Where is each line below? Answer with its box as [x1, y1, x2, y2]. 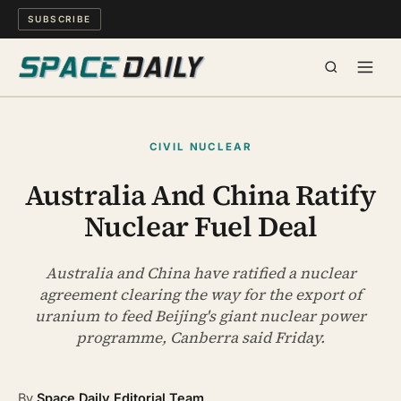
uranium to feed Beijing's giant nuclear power [35, 305, 366, 327]
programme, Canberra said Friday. [76, 327, 325, 348]
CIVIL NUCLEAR [149, 141, 252, 153]
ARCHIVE [18, 354, 90, 371]
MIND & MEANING [18, 215, 157, 232]
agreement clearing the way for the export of [39, 284, 362, 305]
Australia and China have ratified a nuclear [45, 262, 356, 284]
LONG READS [18, 261, 121, 278]
